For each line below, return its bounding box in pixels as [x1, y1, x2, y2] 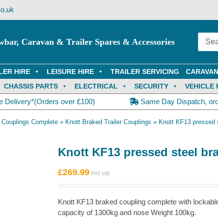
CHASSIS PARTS [3, 82, 58, 90]
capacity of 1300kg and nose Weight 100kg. [58, 208, 196, 217]
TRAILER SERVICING [110, 68, 179, 75]
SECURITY [134, 82, 168, 90]
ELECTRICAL [74, 82, 118, 90]
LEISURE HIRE [47, 68, 94, 75]
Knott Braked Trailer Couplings [65, 118, 151, 126]
